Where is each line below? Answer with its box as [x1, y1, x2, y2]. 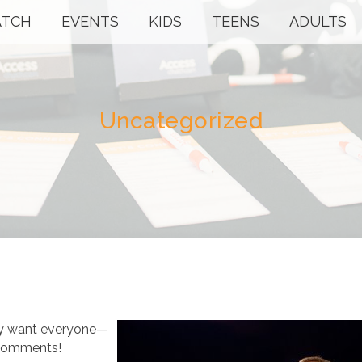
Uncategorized [99, 107, 263, 134]
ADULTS [289, 13, 347, 30]
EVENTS [61, 13, 120, 30]
